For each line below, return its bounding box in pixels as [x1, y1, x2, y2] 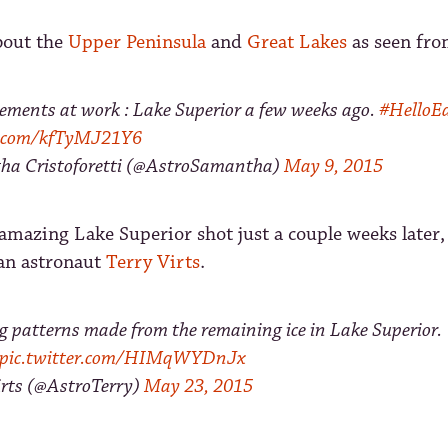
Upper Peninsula [68, 29, 206, 55]
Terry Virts [106, 249, 200, 275]
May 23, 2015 [144, 373, 253, 399]
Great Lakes [247, 29, 347, 55]
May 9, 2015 [284, 153, 383, 179]
